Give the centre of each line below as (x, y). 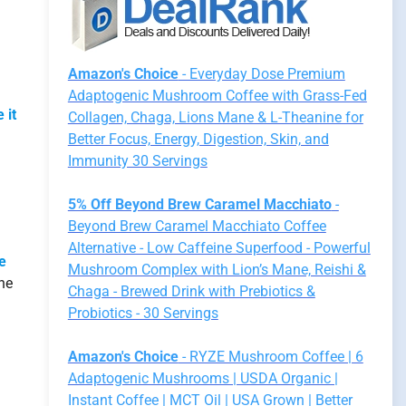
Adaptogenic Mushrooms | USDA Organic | (203, 378)
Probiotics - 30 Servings (143, 313)
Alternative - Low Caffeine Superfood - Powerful (219, 248)
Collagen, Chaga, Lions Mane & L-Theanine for (215, 117)
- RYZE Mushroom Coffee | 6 (271, 357)
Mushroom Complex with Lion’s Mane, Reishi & (217, 270)
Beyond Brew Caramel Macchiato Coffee (197, 226)
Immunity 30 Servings (137, 161)
